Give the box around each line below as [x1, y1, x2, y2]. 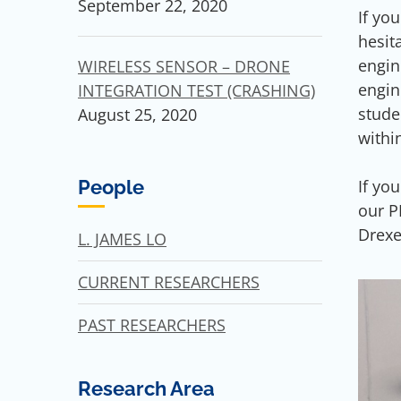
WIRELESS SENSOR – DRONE [78, 55, 290, 78]
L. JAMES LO [78, 227, 166, 250]
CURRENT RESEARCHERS [78, 270, 260, 293]
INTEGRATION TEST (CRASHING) [78, 80, 315, 102]
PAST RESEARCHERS [78, 313, 226, 336]
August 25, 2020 [78, 104, 197, 126]
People [78, 175, 144, 200]
